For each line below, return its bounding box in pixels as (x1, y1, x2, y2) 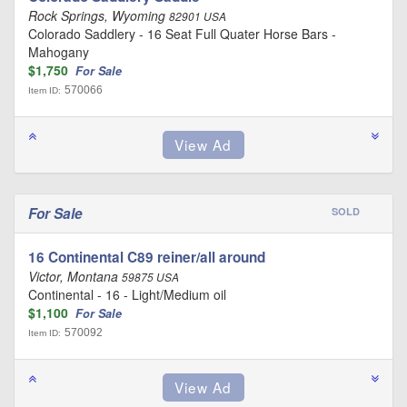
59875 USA (122, 270, 179, 285)
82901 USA (169, 9, 226, 25)
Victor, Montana (28, 267, 122, 286)
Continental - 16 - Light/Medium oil (28, 285, 226, 304)
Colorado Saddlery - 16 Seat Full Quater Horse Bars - (28, 25, 336, 44)
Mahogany (28, 43, 89, 62)
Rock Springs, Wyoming (28, 6, 169, 25)
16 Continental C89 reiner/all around (28, 247, 265, 268)
